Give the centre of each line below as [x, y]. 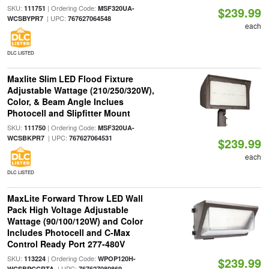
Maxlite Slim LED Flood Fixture [70, 79]
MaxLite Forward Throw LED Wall [75, 198]
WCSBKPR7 [26, 138]
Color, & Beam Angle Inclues [65, 101]
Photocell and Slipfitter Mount [68, 113]
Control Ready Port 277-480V [66, 244]
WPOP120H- [116, 258]
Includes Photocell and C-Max [68, 232]
